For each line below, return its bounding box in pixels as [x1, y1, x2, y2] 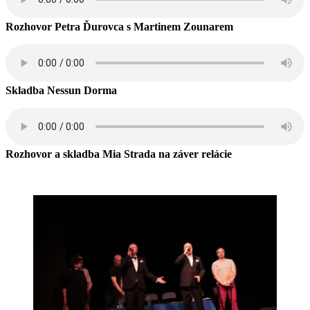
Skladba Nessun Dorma [6, 84, 117, 96]
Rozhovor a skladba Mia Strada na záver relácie [6, 147, 232, 160]
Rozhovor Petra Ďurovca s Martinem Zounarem [6, 20, 233, 33]
